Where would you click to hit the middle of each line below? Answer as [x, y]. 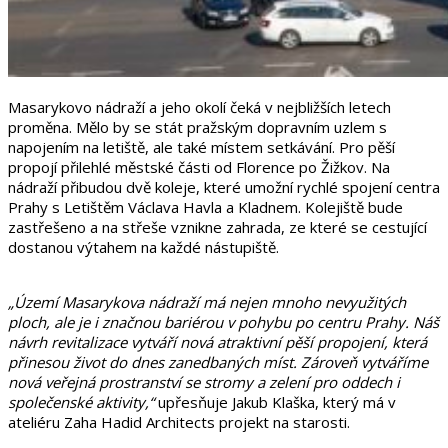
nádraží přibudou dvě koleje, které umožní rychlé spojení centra [224, 186]
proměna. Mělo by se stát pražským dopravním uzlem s [197, 126]
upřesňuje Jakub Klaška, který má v [275, 401]
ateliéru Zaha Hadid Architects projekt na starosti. [179, 421]
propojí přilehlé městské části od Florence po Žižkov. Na [199, 166]
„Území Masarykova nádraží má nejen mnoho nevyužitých [207, 301]
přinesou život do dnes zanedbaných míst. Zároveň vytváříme [218, 361]
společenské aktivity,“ [81, 401]
